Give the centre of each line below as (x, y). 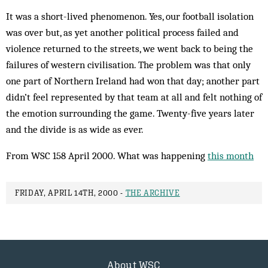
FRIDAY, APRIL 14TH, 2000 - (70, 193)
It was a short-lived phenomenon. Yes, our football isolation (130, 16)
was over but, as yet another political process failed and (122, 32)
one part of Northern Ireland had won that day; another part (133, 81)
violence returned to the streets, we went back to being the (130, 48)
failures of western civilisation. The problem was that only (128, 65)
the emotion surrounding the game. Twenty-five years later (130, 113)
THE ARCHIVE (153, 193)
